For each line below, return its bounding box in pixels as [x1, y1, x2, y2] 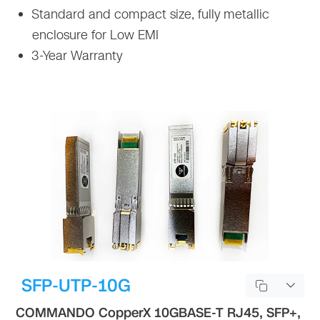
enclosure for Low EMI [32, 25, 159, 44]
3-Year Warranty [28, 46, 123, 65]
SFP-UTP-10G [21, 273, 131, 298]
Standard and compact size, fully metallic [28, 4, 270, 24]
